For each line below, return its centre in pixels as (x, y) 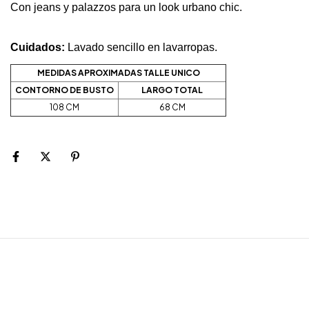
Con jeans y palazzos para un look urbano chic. (126, 8)
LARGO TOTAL (172, 90)
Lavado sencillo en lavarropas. (141, 48)
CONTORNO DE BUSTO (64, 90)
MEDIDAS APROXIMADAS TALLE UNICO (118, 73)
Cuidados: (38, 48)
